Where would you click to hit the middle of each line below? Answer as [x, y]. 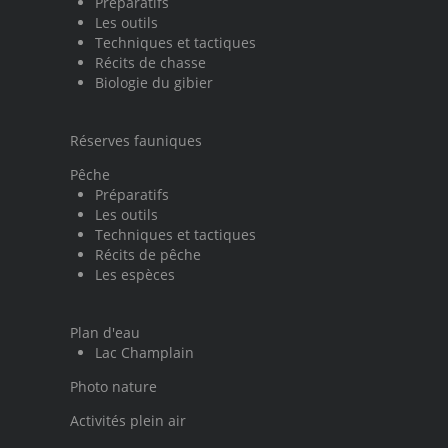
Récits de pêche [148, 255]
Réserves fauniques [136, 141]
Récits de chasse [150, 63]
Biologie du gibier [154, 83]
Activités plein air [128, 421]
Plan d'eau [105, 333]
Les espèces [135, 275]
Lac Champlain [144, 353]
